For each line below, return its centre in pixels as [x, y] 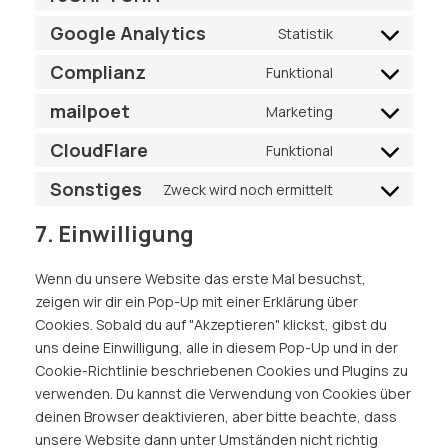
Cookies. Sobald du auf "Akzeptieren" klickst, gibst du [211, 324]
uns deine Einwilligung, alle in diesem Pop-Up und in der [216, 347]
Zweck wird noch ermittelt [248, 189]
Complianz [98, 71]
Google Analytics [128, 32]
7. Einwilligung [114, 234]
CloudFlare [99, 149]
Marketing [299, 111]
